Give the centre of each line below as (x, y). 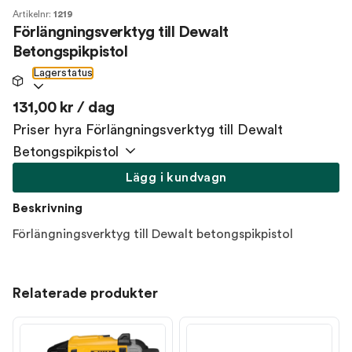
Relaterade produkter (85, 293)
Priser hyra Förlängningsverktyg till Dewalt (148, 130)
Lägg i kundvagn (176, 178)
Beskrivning (48, 208)
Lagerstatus (63, 73)
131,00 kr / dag (64, 108)
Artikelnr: (33, 14)
